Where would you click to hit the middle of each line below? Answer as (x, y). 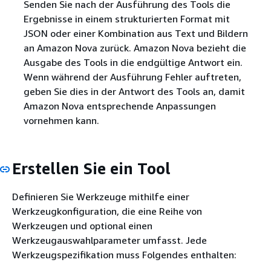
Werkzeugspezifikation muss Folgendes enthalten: (124, 255)
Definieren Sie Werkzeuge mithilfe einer (101, 197)
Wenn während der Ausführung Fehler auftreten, (132, 77)
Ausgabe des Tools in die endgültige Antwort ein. (133, 62)
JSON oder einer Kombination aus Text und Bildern (135, 33)
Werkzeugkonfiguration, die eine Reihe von (107, 211)
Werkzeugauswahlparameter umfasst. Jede (109, 240)
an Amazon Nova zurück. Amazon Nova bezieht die (135, 47)
